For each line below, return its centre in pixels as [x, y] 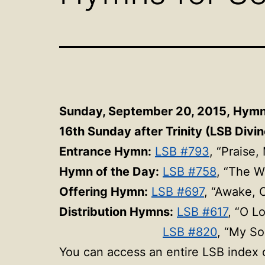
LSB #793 [182, 151]
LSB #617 [202, 211]
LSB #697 [178, 191]
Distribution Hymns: [116, 211]
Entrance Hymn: [105, 151]
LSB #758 [190, 171]
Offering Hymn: [104, 191]
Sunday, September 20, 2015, [146, 111]
